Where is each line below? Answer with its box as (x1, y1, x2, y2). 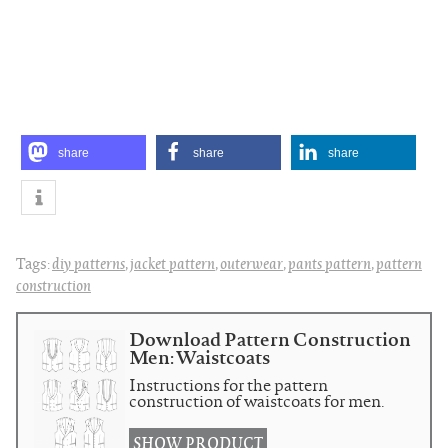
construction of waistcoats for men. (129, 389, 385, 414)
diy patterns (52, 251, 125, 274)
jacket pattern (130, 251, 215, 274)
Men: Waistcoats (129, 343, 270, 370)
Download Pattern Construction (129, 325, 411, 352)
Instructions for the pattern (129, 373, 328, 398)
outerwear (220, 251, 283, 274)
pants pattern (288, 251, 371, 274)
